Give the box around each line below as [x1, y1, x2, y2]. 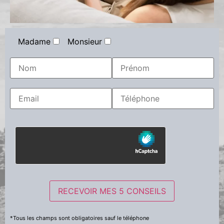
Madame [18, 36, 50, 47]
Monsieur [67, 36, 102, 47]
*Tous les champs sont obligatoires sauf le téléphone [10, 214, 149, 221]
